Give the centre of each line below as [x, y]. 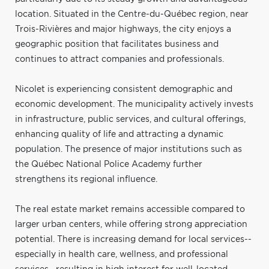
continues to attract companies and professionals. [119, 59]
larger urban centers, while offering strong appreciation [131, 224]
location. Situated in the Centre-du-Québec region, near [132, 14]
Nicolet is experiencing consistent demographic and [124, 89]
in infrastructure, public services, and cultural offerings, [130, 119]
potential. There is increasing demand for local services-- [133, 239]
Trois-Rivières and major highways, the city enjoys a [123, 29]
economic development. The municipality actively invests [134, 104]
